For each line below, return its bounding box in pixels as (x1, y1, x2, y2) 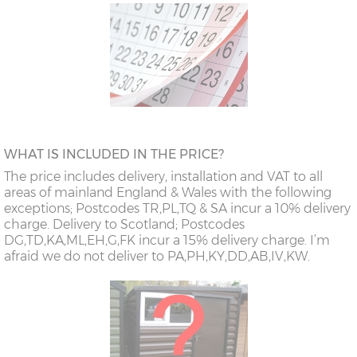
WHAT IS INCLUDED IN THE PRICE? (4, 147, 224, 163)
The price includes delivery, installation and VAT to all (4, 169, 323, 185)
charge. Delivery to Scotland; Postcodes (4, 217, 245, 233)
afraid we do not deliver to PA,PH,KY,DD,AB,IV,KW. (4, 249, 310, 265)
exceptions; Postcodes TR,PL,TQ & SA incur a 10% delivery (4, 201, 351, 217)
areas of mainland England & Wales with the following (4, 185, 331, 201)
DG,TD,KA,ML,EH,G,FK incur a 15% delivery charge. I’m (4, 233, 330, 249)
